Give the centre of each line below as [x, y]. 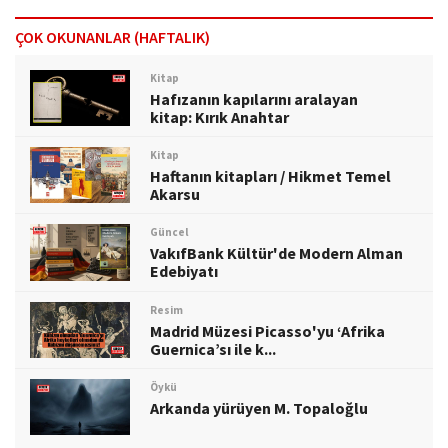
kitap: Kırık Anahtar [219, 116]
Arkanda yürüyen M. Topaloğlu [259, 407]
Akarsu [175, 193]
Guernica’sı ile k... [213, 348]
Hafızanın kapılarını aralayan [254, 98]
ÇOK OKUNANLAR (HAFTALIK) [112, 36]
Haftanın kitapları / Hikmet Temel [270, 175]
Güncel [168, 232]
